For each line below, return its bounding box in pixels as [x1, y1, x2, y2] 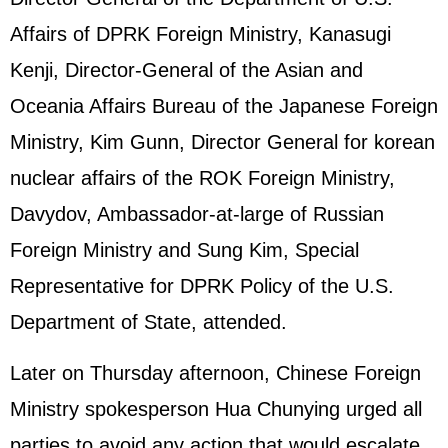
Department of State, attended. [10, 311, 287, 333]
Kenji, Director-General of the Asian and [10, 59, 363, 81]
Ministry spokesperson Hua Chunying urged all [10, 398, 422, 420]
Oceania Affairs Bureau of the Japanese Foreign [10, 95, 438, 117]
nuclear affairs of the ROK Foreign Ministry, [10, 167, 395, 189]
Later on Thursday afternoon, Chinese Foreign [10, 362, 421, 384]
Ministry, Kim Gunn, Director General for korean [10, 131, 435, 153]
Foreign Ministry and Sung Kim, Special [10, 239, 359, 261]
